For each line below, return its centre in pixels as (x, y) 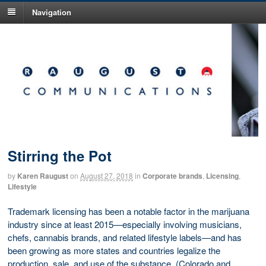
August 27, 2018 (107, 176)
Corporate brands (172, 176)
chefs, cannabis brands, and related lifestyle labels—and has (125, 237)
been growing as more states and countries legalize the (114, 250)
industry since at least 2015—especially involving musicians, (125, 224)
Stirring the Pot (60, 156)
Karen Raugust (43, 176)
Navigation (52, 12)
